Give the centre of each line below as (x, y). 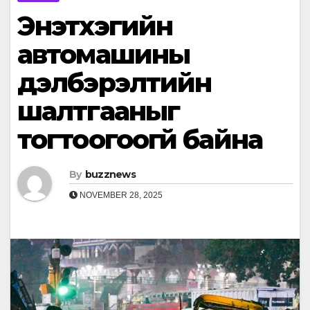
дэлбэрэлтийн (115, 83)
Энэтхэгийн (95, 26)
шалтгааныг (98, 111)
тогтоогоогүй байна (140, 140)
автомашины (103, 55)
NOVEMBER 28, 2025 (120, 195)
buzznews (110, 175)
